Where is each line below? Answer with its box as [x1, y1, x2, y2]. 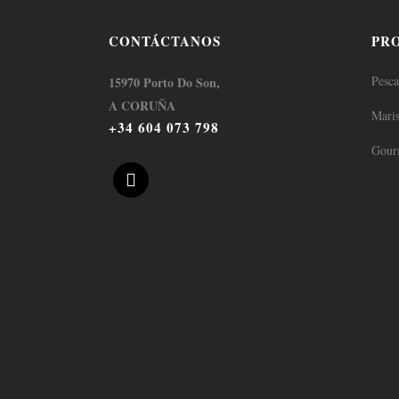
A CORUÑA [109, 96, 175, 116]
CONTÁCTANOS [109, 31, 221, 52]
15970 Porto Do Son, [109, 73, 220, 93]
